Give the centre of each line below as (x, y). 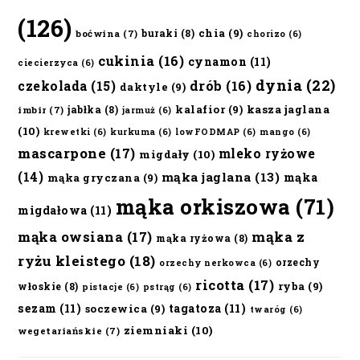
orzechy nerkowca (208, 262)
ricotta (220, 284)
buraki (160, 33)
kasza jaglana (288, 109)
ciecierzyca (48, 62)
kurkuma (133, 131)
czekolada (53, 85)
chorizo (266, 33)
